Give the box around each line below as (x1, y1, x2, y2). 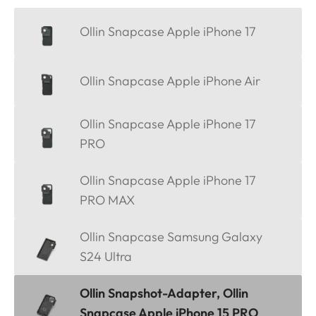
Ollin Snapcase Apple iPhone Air (80, 73, 260, 90)
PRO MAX (80, 192, 135, 209)
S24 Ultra (80, 248, 132, 265)
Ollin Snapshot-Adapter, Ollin (80, 285, 248, 302)
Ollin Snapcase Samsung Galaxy (80, 229, 262, 245)
